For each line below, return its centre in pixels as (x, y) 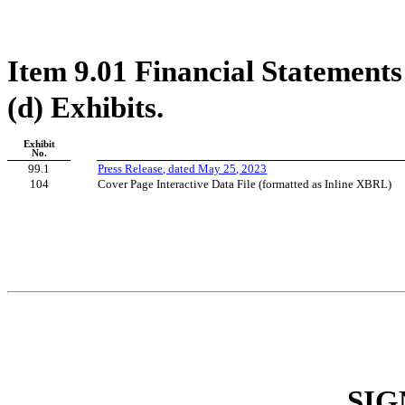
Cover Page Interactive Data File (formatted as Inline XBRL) (245, 184)
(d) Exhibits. (85, 107)
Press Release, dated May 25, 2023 (183, 168)
